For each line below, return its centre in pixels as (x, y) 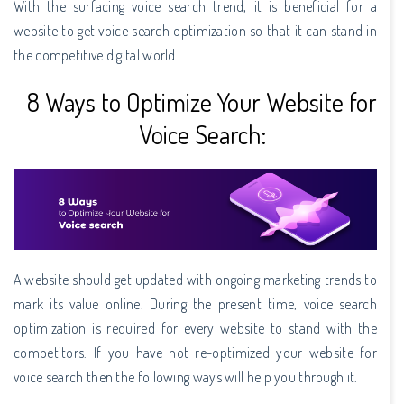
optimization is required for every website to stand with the (195, 328)
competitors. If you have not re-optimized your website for (195, 352)
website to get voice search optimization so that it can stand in (195, 30)
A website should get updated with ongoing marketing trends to (195, 279)
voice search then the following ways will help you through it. (186, 376)
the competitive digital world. (96, 55)
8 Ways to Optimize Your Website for (202, 101)
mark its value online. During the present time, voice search (195, 303)
